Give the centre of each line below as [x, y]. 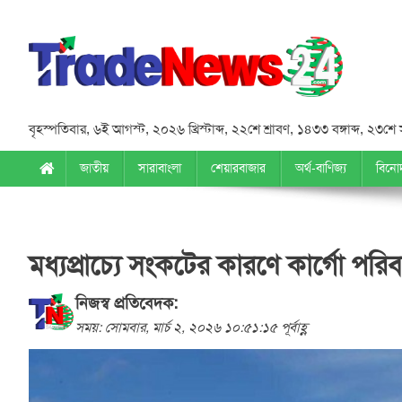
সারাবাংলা [160, 169]
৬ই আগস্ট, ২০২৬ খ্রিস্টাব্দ [159, 130]
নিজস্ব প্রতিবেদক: [127, 304]
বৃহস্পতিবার [57, 130]
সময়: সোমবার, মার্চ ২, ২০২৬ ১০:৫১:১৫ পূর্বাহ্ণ [192, 328]
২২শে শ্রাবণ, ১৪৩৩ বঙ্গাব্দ [296, 130]
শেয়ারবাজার [238, 169]
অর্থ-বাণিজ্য [321, 169]
